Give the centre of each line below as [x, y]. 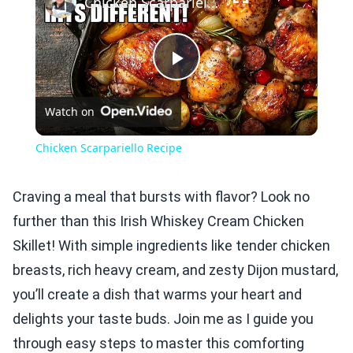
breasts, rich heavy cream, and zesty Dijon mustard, [175, 270]
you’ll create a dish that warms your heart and [157, 295]
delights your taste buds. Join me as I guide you [163, 319]
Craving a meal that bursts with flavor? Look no [161, 197]
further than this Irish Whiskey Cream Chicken [158, 221]
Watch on [69, 112]
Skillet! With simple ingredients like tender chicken [171, 246]
